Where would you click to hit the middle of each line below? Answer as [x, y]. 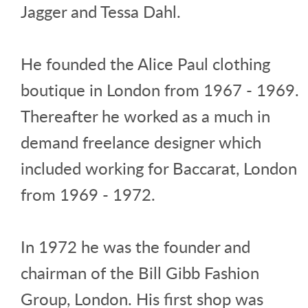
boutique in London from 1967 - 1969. [160, 89]
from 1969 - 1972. [88, 194]
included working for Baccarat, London [159, 168]
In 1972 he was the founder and [135, 246]
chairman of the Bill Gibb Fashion [140, 272]
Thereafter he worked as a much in [145, 115]
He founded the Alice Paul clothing [145, 63]
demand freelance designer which [141, 142]
